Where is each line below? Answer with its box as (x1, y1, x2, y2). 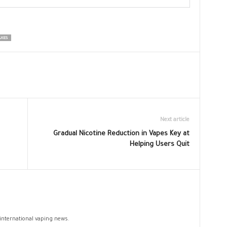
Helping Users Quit (129, 141, 190, 148)
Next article (160, 117, 190, 123)
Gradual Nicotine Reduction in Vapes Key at (53, 130, 190, 138)
